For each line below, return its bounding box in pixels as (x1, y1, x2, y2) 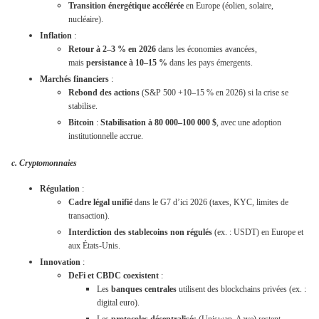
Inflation (40, 30, 72, 41)
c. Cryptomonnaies (11, 157, 77, 168)
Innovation (40, 257, 80, 268)
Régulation (40, 184, 80, 194)
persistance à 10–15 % (86, 57, 167, 68)
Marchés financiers (40, 73, 109, 84)
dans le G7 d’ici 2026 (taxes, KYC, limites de (132, 197, 288, 208)
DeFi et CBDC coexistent (68, 271, 159, 281)
